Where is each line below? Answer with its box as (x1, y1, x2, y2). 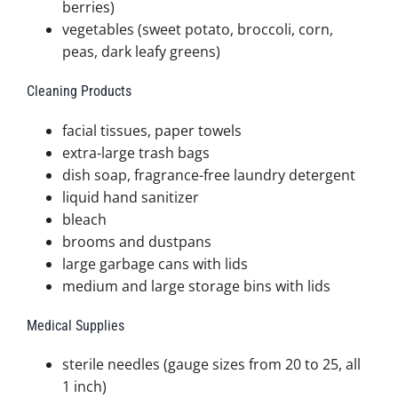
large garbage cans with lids (61, 253, 248, 274)
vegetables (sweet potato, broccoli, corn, (61, 20, 333, 40)
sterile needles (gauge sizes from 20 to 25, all (61, 354, 361, 375)
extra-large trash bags (61, 142, 210, 163)
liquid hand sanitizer (61, 187, 199, 207)
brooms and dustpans (61, 231, 211, 251)
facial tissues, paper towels (61, 120, 242, 140)
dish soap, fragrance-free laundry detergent (61, 164, 355, 185)
